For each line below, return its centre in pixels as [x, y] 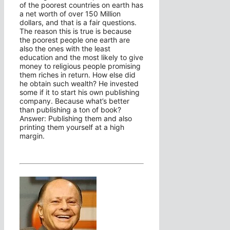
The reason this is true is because [75, 31]
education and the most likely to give [81, 57]
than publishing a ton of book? [70, 110]
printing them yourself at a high [72, 127]
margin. [32, 136]
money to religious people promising [80, 66]
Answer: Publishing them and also [76, 119]
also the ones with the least [65, 49]
